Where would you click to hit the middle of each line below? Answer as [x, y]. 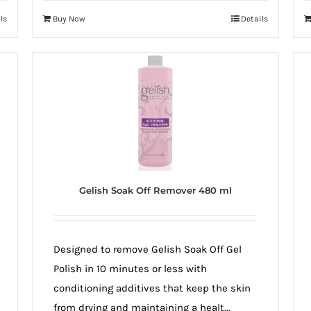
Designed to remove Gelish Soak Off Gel [147, 250]
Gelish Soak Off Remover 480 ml [155, 191]
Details [255, 19]
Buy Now [69, 19]
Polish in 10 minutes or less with [130, 269]
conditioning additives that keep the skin [152, 288]
